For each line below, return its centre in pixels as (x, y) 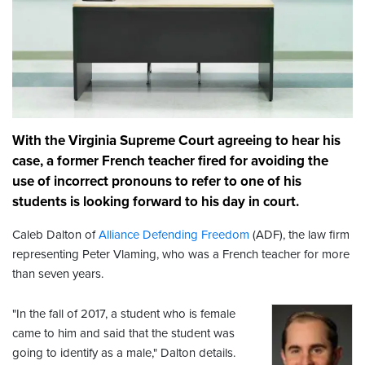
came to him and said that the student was (123, 334)
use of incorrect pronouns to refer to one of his (157, 182)
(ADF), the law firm (299, 235)
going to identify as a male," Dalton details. (124, 353)
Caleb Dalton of (55, 235)
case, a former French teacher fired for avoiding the (170, 161)
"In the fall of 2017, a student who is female (124, 314)
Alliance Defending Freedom (174, 235)
